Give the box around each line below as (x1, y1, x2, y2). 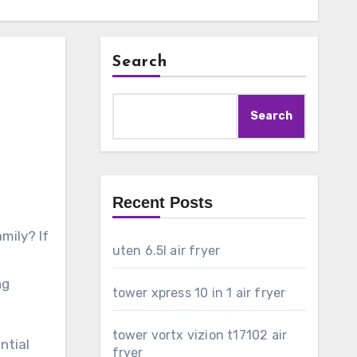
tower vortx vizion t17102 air (112, 328, 288, 343)
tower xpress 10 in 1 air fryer (112, 285, 286, 300)
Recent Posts (112, 194, 213, 211)
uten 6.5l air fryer (112, 243, 221, 258)
